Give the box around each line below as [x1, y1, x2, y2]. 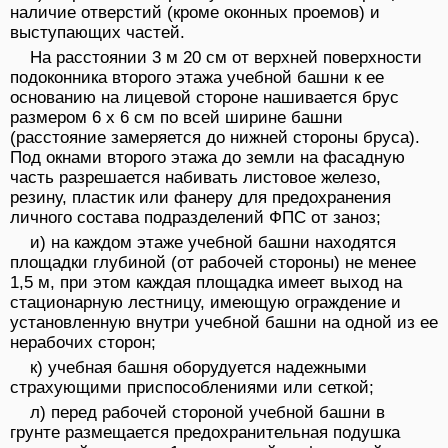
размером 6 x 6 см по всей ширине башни [10, 108, 343, 128]
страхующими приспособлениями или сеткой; [10, 378, 374, 398]
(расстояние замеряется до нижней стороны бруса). [10, 128, 420, 148]
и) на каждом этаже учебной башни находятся [30, 233, 396, 253]
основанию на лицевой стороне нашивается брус [10, 88, 399, 108]
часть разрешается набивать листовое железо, [10, 168, 381, 188]
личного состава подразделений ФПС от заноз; [10, 208, 381, 228]
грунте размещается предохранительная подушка [10, 423, 400, 443]
